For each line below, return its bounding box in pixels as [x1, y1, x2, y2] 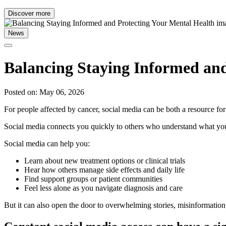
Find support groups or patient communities [24, 175, 162, 184]
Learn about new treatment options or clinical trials [24, 156, 187, 165]
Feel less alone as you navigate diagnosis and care [24, 184, 183, 193]
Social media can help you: [4, 139, 90, 148]
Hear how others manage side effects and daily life [24, 165, 187, 175]
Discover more [8, 10, 50, 18]
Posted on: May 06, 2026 [4, 88, 84, 97]
